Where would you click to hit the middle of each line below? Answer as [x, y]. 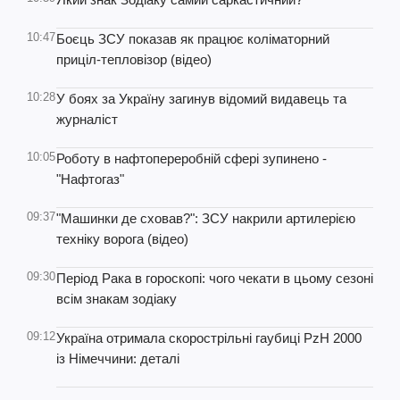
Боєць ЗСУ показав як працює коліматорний [193, 39]
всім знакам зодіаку [117, 299]
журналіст [87, 119]
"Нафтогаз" [90, 179]
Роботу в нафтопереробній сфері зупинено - [192, 158]
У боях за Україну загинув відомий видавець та [201, 99]
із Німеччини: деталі [118, 358]
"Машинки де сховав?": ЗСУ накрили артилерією [206, 218]
